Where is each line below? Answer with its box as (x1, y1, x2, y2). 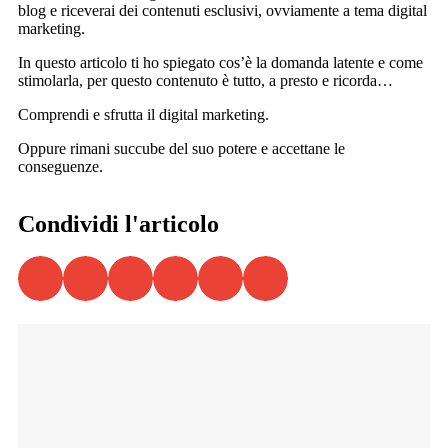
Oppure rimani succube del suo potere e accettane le (18, 139, 345, 157)
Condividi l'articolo (18, 210, 219, 237)
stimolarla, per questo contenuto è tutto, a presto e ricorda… (18, 71, 393, 89)
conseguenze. (18, 157, 103, 175)
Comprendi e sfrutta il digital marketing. (18, 105, 269, 123)
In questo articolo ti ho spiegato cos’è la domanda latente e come (18, 53, 423, 71)
